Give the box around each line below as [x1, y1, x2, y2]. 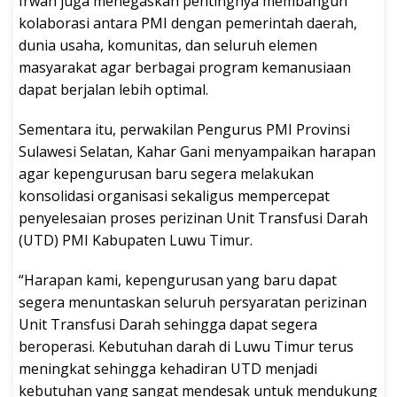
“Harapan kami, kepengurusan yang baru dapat [19, 269, 337, 290]
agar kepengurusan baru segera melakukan [19, 163, 314, 183]
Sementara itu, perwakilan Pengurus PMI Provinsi [19, 119, 350, 139]
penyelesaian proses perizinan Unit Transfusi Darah [19, 207, 368, 228]
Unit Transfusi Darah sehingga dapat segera [19, 314, 317, 334]
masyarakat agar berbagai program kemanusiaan [19, 57, 351, 77]
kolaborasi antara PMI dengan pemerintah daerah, [19, 12, 357, 33]
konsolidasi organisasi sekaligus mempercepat [19, 185, 330, 206]
